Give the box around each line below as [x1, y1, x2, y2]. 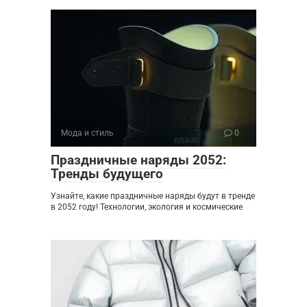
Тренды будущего [51, 166, 163, 182]
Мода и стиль [61, 128, 114, 138]
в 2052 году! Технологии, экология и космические [51, 202, 243, 212]
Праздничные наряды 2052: [51, 152, 226, 169]
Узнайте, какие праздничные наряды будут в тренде [51, 191, 255, 201]
